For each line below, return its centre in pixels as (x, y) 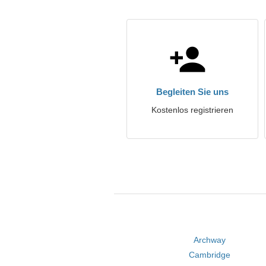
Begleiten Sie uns (192, 92)
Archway (209, 240)
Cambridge (209, 255)
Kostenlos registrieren (192, 110)
